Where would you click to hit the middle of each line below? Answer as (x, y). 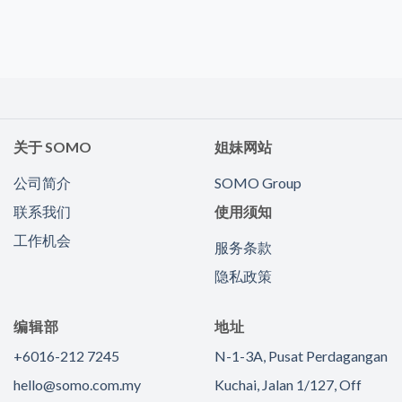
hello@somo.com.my (77, 384)
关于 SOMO (52, 146)
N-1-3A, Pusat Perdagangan (301, 355)
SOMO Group (258, 182)
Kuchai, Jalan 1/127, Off (288, 384)
